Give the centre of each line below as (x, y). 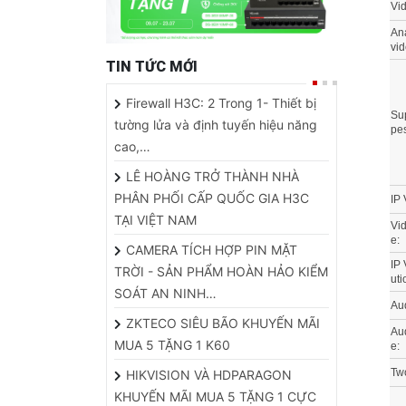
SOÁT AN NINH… (165, 262)
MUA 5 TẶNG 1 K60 (172, 314)
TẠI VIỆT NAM (155, 188)
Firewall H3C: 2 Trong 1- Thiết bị (221, 72)
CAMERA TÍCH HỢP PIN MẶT (212, 218)
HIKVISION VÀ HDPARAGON (209, 343)
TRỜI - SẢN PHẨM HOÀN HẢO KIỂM (221, 240)
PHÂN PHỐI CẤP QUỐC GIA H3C (212, 167)
